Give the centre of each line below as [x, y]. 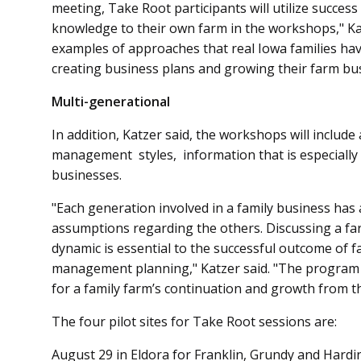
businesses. [87, 175]
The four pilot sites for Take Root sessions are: [194, 322]
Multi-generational [111, 102]
